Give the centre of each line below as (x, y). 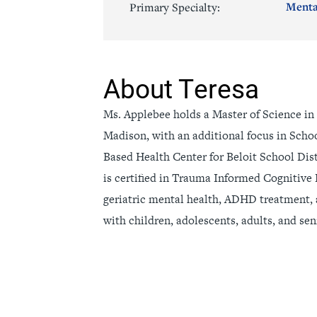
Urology (285, 58)
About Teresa (181, 88)
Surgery (61, 58)
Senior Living (74, 28)
